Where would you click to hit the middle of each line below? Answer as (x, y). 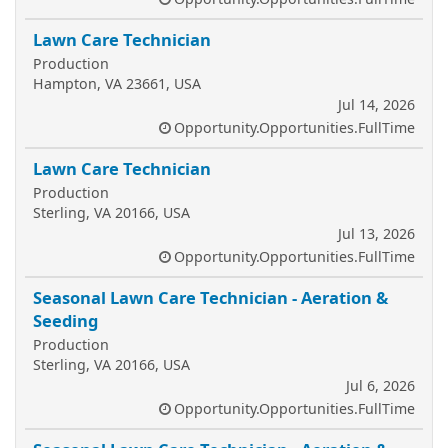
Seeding (65, 320)
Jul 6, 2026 (380, 385)
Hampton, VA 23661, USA (117, 83)
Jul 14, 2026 (376, 104)
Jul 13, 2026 (376, 233)
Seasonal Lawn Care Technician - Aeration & (210, 297)
